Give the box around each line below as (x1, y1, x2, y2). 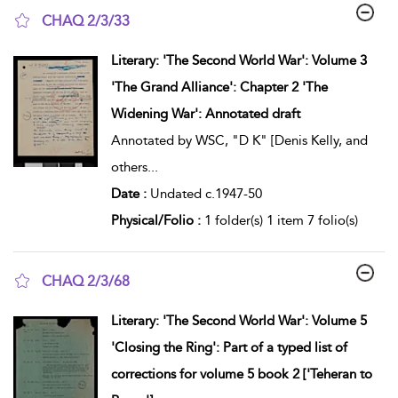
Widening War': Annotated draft (110, 105, 300, 122)
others (110, 158, 147, 175)
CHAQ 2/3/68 (42, 272, 130, 290)
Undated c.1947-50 (149, 185, 262, 202)
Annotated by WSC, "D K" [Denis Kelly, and (110, 131, 368, 148)
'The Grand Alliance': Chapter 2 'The (110, 78, 328, 95)
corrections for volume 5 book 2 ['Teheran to (110, 365, 372, 382)
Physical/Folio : (110, 211, 204, 228)
